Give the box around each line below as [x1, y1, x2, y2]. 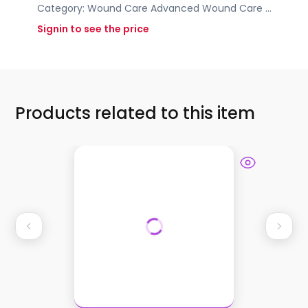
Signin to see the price [36, 22, 149, 36]
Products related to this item [15, 102, 256, 125]
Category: [36, 1, 87, 16]
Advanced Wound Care [150, 1, 263, 16]
